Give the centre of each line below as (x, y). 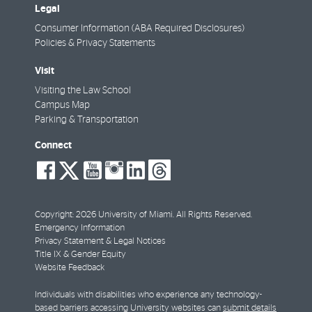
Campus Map (62, 106)
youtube (146, 180)
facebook (103, 180)
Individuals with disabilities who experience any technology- (148, 295)
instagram (176, 180)
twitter (114, 180)
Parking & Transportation (87, 120)
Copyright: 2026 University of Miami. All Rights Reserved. (143, 215)
